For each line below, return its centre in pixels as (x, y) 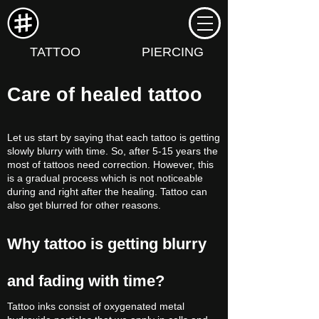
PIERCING (173, 52)
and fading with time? (86, 281)
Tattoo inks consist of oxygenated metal (96, 306)
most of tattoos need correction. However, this (110, 164)
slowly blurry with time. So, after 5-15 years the (113, 151)
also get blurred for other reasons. (84, 205)
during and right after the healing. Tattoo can (107, 192)
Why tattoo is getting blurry (107, 244)
